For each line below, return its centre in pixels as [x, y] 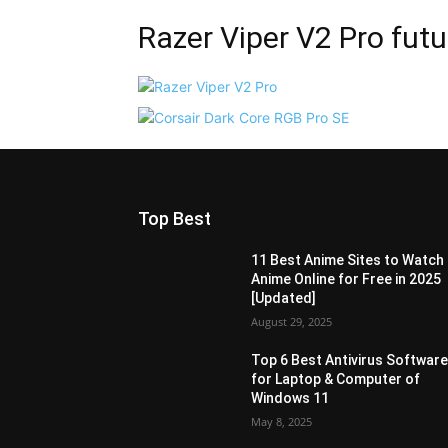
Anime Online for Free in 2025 [346, 279]
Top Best [174, 218]
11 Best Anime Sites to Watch [348, 260]
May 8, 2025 [282, 421]
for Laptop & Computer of [336, 379]
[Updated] [284, 298]
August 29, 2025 [292, 321]
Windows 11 [290, 398]
